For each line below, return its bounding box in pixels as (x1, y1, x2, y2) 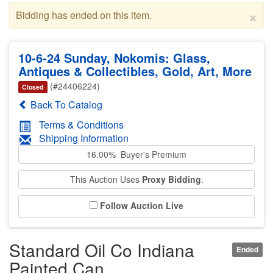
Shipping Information (39, 130, 129, 145)
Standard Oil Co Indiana (9, 238, 194, 263)
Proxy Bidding (141, 173, 201, 186)
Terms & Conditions (39, 117, 124, 132)
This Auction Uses (69, 173, 142, 186)
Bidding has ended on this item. (16, 7, 152, 22)
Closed (22, 82, 44, 91)
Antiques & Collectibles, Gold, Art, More (18, 62, 252, 80)
